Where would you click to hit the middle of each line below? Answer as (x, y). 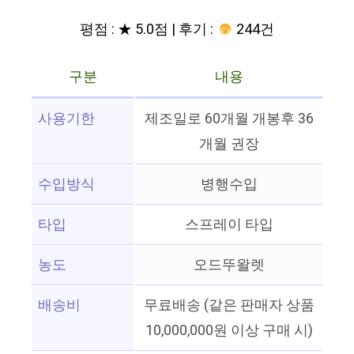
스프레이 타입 (229, 225)
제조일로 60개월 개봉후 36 (229, 119)
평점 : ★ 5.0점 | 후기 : (149, 30)
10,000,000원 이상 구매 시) (229, 331)
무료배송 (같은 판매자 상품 (229, 306)
